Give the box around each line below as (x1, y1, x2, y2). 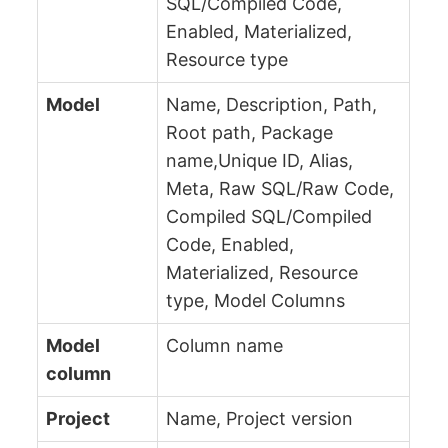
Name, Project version (166, 407, 354, 429)
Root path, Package (166, 121, 334, 143)
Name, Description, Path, (166, 93, 378, 115)
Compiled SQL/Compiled (166, 205, 373, 227)
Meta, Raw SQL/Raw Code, (166, 177, 395, 199)
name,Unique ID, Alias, (166, 149, 354, 171)
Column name (166, 334, 284, 356)
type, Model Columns (166, 289, 346, 311)
